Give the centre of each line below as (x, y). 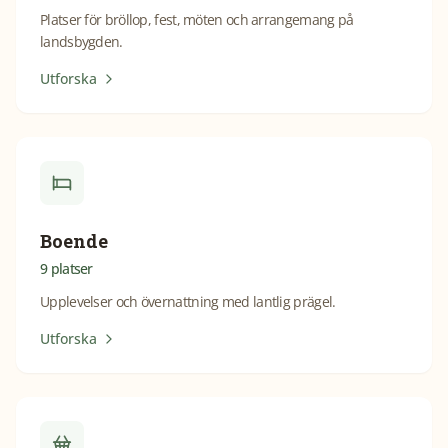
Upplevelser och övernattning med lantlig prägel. (188, 301)
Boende (74, 241)
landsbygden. (81, 41)
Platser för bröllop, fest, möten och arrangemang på (197, 19)
